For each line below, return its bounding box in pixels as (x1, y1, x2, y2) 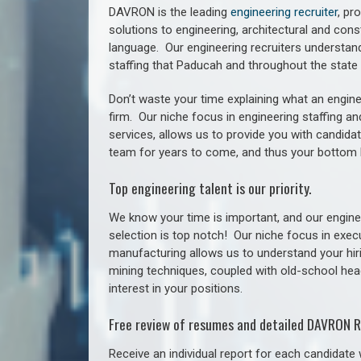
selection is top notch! (109, 227, 234, 243)
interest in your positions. (109, 280, 243, 296)
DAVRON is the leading (109, 5, 230, 19)
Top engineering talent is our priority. (109, 177, 311, 198)
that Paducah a (152, 58, 232, 73)
